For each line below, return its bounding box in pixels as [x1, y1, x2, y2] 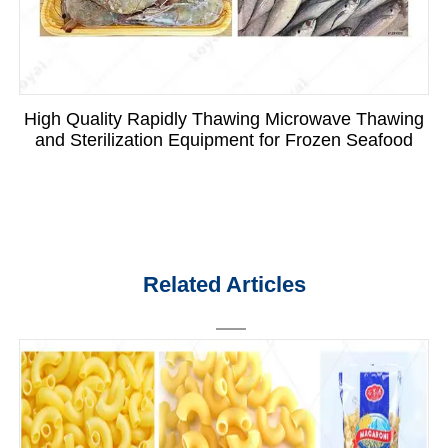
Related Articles [142, 272, 306, 298]
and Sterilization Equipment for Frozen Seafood [35, 130, 413, 151]
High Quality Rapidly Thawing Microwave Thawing [24, 109, 424, 130]
